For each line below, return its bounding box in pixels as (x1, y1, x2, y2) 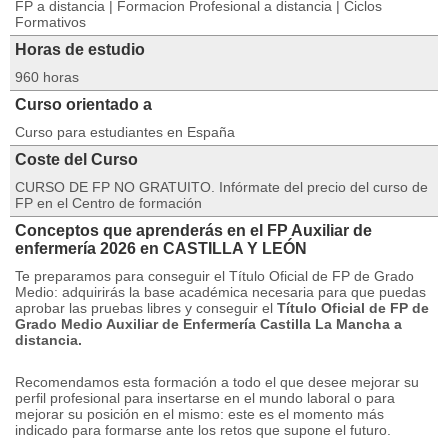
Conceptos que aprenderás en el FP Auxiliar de (15, 222, 372, 239)
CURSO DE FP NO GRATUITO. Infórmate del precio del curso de (15, 179, 428, 195)
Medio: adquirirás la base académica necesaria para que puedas (15, 284, 426, 300)
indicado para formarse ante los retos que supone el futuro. (15, 422, 391, 438)
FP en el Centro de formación (15, 195, 202, 211)
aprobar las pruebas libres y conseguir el (15, 300, 277, 316)
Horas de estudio (15, 41, 145, 58)
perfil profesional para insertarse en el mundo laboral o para (15, 390, 395, 406)
